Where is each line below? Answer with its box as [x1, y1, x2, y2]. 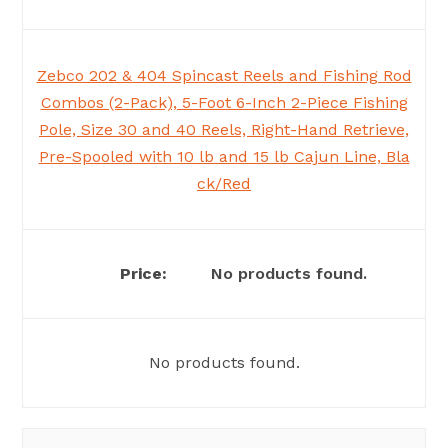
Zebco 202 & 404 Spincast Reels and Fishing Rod [36, 66, 412, 86]
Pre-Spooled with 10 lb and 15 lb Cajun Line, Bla [38, 147, 410, 167]
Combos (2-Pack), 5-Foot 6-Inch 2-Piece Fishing [40, 93, 408, 113]
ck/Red [197, 174, 251, 194]
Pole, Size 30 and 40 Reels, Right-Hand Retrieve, [39, 120, 409, 140]
